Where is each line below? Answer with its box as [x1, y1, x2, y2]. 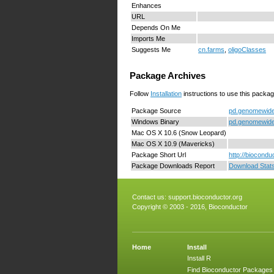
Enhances [131, 2, 161, 10]
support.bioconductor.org [168, 193, 242, 201]
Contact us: [132, 193, 168, 201]
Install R [187, 254, 211, 262]
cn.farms [198, 46, 224, 54]
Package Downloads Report [131, 161, 215, 169]
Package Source [131, 106, 181, 114]
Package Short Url [131, 150, 186, 158]
